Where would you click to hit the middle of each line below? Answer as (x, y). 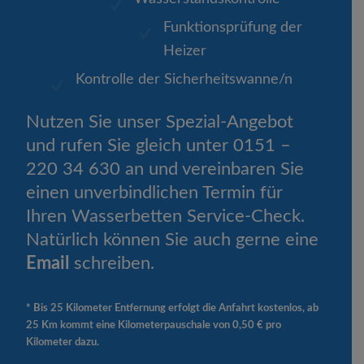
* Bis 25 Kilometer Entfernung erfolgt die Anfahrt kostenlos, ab (173, 308)
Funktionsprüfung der (233, 27)
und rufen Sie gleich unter (130, 145)
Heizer (185, 51)
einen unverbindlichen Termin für (155, 193)
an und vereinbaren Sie (212, 169)
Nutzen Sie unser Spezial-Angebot (160, 122)
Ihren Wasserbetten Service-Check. (166, 216)
